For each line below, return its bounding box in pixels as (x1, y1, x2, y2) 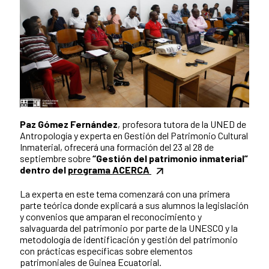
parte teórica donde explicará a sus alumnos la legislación (20, 199, 249, 211)
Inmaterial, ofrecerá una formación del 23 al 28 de (20, 141, 214, 153)
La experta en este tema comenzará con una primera (20, 187, 230, 199)
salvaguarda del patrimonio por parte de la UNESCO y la (20, 222, 238, 234)
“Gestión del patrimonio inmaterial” (92, 152, 248, 164)
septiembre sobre (20, 152, 92, 164)
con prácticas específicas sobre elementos (20, 244, 193, 256)
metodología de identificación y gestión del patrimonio (20, 233, 238, 245)
